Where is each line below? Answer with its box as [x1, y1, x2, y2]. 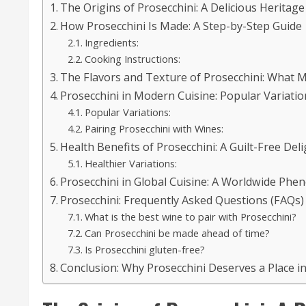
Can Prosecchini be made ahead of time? [84, 225, 270, 240]
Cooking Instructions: [84, 51, 180, 66]
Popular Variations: [84, 105, 171, 119]
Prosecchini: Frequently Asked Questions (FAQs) [60, 192, 305, 208]
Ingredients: [84, 35, 139, 49]
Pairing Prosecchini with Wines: [84, 121, 223, 135]
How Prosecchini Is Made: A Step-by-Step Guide [60, 18, 303, 33]
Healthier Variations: [84, 156, 177, 170]
